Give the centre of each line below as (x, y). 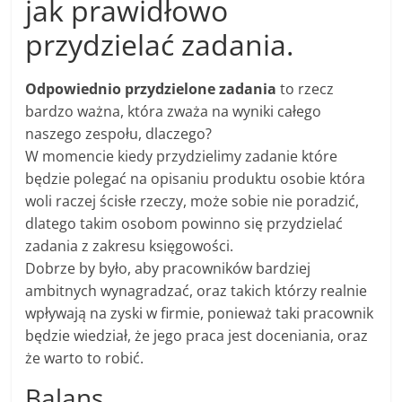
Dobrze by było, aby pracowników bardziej (168, 269)
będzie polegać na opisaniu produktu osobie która (196, 179)
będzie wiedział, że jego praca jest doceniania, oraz (197, 336)
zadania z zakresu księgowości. (130, 246)
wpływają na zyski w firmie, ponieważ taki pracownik (200, 314)
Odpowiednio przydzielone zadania (151, 89)
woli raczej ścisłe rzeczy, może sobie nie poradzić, (192, 201)
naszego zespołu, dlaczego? (119, 134)
